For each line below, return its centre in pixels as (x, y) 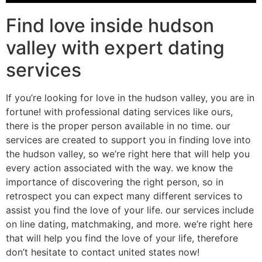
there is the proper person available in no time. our (118, 126)
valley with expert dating (115, 48)
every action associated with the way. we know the (119, 168)
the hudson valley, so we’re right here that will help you (128, 154)
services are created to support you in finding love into (128, 140)
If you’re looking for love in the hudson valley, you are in (130, 98)
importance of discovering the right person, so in (115, 182)
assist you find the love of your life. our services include (130, 210)
